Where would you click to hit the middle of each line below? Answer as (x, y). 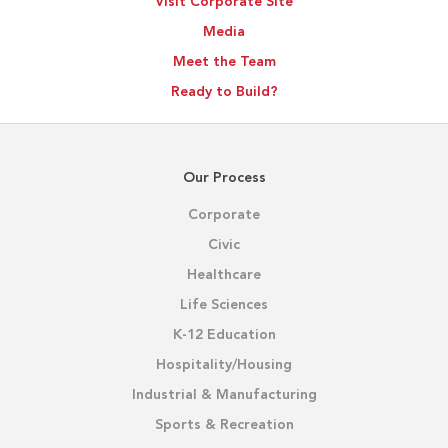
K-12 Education (224, 334)
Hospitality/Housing (224, 364)
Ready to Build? (224, 91)
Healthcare (224, 274)
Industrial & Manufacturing (224, 394)
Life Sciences (224, 304)
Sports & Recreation (224, 424)
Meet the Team (224, 61)
